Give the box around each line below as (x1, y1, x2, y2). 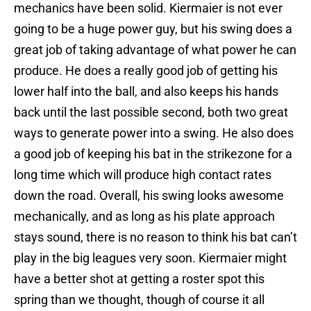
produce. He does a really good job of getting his (14, 63, 278, 78)
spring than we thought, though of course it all (14, 292, 264, 308)
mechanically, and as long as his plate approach (14, 209, 275, 224)
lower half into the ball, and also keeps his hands (14, 84, 278, 99)
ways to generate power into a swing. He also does (14, 126, 294, 141)
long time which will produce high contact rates (14, 167, 271, 183)
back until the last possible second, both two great (14, 105, 288, 120)
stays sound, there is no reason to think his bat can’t (14, 230, 297, 245)
